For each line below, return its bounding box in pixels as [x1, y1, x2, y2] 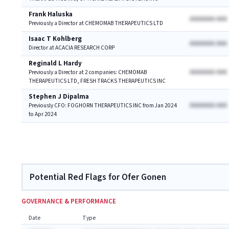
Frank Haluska [29, 10, 73, 19]
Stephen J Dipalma [29, 92, 89, 101]
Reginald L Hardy [29, 59, 82, 68]
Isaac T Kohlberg [29, 34, 82, 43]
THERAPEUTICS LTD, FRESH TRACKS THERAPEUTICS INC [29, 77, 166, 85]
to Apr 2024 [29, 110, 57, 118]
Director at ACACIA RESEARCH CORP [29, 43, 114, 52]
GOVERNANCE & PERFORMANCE [21, 197, 116, 206]
